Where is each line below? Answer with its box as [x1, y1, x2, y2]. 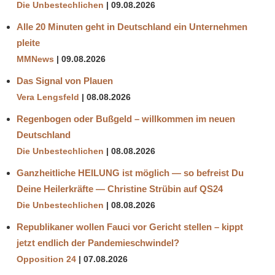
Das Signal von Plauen [17, 75, 113, 86]
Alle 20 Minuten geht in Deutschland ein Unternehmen [17, 21, 247, 32]
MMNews [17, 54, 54, 64]
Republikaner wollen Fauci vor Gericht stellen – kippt [17, 221, 243, 232]
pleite [17, 37, 40, 48]
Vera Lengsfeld [17, 92, 79, 102]
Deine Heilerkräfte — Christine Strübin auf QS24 [17, 183, 223, 194]
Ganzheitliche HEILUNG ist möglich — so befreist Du [17, 167, 244, 178]
